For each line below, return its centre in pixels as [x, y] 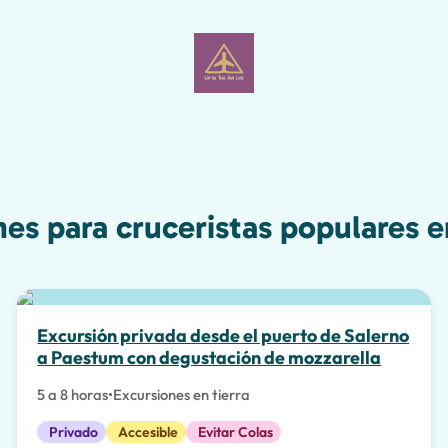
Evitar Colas [236, 431]
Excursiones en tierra [182, 394]
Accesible [148, 431]
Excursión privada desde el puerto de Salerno [223, 335]
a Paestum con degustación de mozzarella [209, 357]
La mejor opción [120, 322]
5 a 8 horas [73, 394]
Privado [74, 431]
